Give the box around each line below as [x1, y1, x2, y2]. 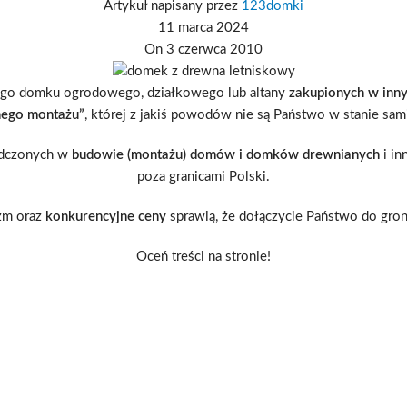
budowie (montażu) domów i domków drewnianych [72, 148, 380, 163]
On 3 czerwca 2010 [144, 43, 263, 56]
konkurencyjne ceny [45, 210, 166, 224]
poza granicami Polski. [137, 170, 270, 184]
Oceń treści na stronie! [136, 250, 271, 264]
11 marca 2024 [158, 21, 249, 35]
